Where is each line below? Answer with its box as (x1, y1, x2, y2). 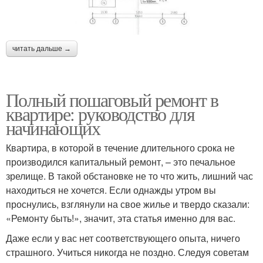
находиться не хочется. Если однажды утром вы (6, 183, 216, 197)
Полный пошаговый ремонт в (6, 86, 218, 112)
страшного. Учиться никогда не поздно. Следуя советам (6, 245, 249, 259)
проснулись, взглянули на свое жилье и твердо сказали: (6, 197, 249, 211)
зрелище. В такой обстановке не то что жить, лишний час (6, 168, 253, 183)
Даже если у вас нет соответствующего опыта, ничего (6, 231, 240, 245)
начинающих (6, 114, 100, 140)
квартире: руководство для (6, 100, 194, 126)
